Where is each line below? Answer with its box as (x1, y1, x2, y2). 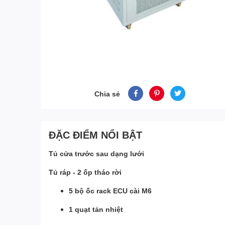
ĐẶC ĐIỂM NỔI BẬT (49, 129, 142, 141)
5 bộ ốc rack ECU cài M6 (69, 186, 152, 195)
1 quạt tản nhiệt (69, 205, 123, 213)
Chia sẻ (94, 89, 121, 98)
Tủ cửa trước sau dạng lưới (49, 149, 144, 158)
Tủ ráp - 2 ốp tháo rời (49, 168, 122, 176)
